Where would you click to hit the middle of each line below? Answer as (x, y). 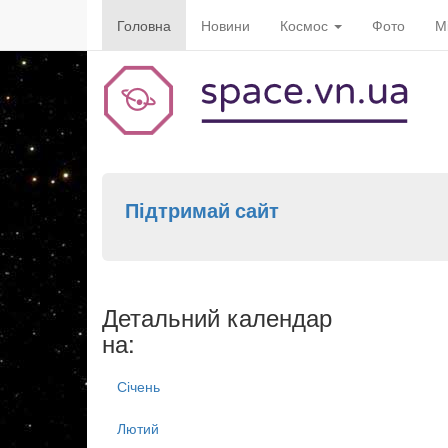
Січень (138, 386)
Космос (306, 25)
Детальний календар (217, 317)
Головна (144, 25)
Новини (225, 25)
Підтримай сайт (201, 209)
